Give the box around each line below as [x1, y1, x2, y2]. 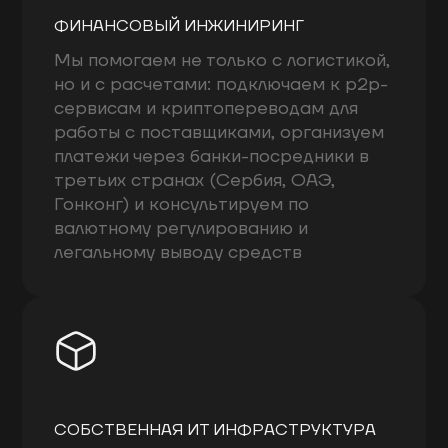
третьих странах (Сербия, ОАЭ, [54, 168, 336, 192]
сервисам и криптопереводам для [54, 96, 359, 120]
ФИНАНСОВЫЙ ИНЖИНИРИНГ [54, 15, 305, 36]
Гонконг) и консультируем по [54, 192, 310, 216]
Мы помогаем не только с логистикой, [54, 48, 391, 72]
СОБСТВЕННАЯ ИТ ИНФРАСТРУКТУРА [54, 419, 377, 440]
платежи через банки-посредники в [54, 144, 370, 168]
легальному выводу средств [54, 240, 303, 264]
